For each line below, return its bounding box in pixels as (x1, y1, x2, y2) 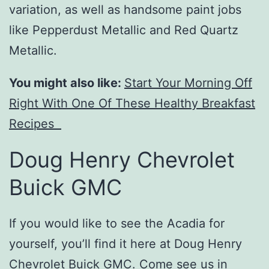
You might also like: (9, 76, 124, 91)
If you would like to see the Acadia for (9, 216, 225, 231)
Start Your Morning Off (124, 76, 252, 91)
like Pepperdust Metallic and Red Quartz (9, 23, 238, 38)
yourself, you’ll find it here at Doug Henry (9, 237, 242, 252)
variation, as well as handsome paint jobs (9, 2, 241, 17)
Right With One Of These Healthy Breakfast (9, 96, 255, 111)
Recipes (9, 116, 61, 131)
